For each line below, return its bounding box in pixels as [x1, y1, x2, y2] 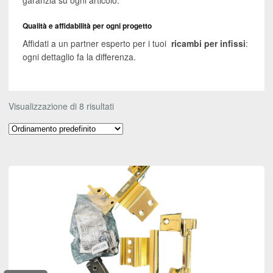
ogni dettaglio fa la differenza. [22, 50, 136, 63]
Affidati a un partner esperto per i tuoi [22, 37, 169, 49]
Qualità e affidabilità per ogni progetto [22, 21, 152, 32]
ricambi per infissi [168, 37, 246, 49]
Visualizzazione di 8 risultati [9, 100, 114, 113]
